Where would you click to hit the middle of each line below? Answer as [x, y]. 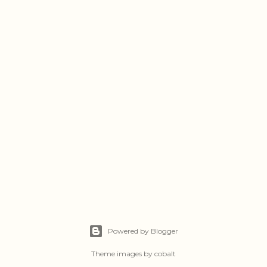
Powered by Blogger [143, 231]
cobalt [165, 253]
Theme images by [123, 253]
